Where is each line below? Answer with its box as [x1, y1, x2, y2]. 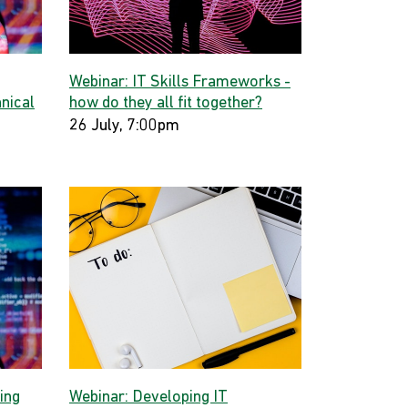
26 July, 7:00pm [69, 117, 179, 135]
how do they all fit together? [69, 95, 262, 112]
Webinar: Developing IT [69, 389, 228, 406]
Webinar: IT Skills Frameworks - [69, 74, 291, 91]
